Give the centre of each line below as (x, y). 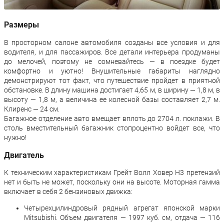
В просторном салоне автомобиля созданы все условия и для (112, 42)
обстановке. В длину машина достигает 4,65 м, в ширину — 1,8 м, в (112, 90)
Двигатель (24, 155)
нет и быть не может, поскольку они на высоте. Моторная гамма (112, 182)
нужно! (15, 137)
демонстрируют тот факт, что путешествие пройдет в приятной (112, 80)
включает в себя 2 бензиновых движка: (68, 192)
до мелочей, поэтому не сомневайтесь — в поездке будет (112, 61)
